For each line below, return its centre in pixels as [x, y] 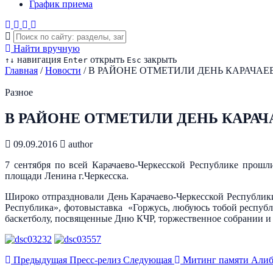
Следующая [149, 260]
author [79, 144]
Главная [21, 70]
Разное [19, 92]
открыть [106, 59]
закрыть [159, 59]
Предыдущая [39, 260]
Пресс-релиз [95, 260]
